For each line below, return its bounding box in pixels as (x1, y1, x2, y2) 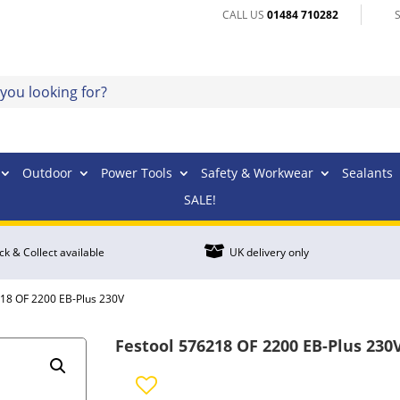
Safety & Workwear (201, 163, 313, 181)
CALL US (222, 7, 267, 22)
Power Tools (101, 163, 172, 181)
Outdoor (22, 163, 72, 181)
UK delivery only (229, 245, 309, 261)
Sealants (342, 163, 393, 181)
